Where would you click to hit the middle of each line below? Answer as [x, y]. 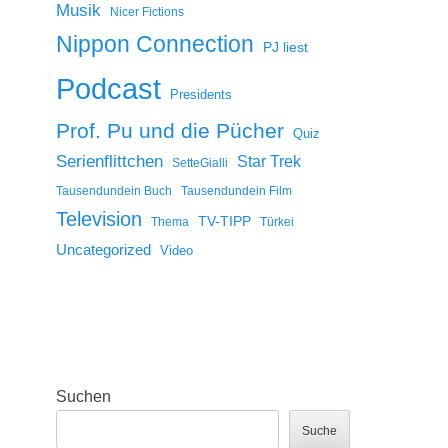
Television [99, 219]
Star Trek [269, 161]
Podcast [108, 88]
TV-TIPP [224, 221]
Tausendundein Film [236, 191]
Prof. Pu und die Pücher [170, 130]
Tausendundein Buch [114, 191]
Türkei [277, 221]
